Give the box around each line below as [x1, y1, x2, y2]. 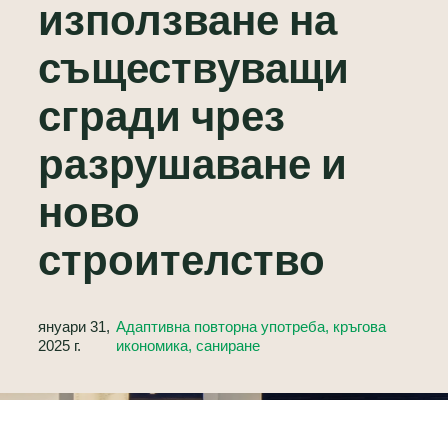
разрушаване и [37, 145, 347, 188]
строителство [37, 241, 325, 284]
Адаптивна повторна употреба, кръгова [115, 318, 386, 335]
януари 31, [37, 318, 110, 335]
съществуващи [37, 49, 349, 92]
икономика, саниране [115, 337, 260, 354]
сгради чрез [37, 97, 285, 140]
